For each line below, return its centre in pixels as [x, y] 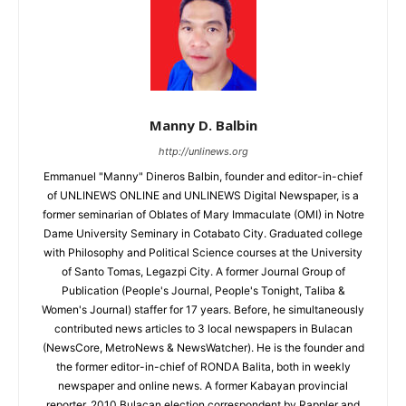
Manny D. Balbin [203, 126]
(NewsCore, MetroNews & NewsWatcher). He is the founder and [203, 348]
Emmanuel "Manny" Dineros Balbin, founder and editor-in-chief [203, 177]
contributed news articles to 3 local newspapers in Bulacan [203, 329]
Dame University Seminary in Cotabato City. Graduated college [203, 234]
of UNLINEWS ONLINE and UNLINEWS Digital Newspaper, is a [203, 196]
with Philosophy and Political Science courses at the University [203, 253]
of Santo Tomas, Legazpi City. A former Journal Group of [203, 272]
